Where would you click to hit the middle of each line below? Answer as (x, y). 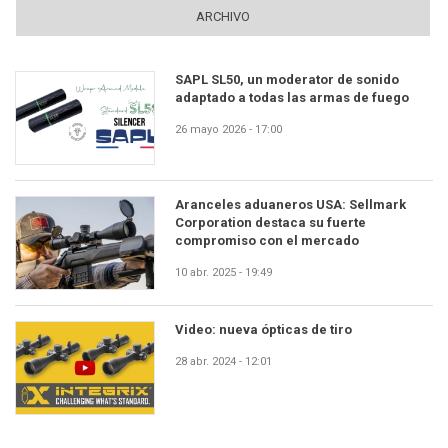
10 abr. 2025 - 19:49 (223, 273)
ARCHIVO (223, 17)
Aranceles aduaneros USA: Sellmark (290, 205)
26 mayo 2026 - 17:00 (228, 130)
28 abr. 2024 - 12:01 (223, 361)
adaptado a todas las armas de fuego (292, 98)
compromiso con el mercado (267, 241)
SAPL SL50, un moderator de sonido (287, 80)
